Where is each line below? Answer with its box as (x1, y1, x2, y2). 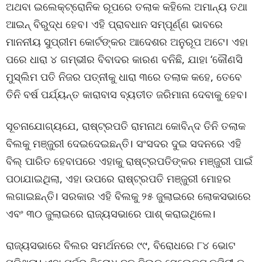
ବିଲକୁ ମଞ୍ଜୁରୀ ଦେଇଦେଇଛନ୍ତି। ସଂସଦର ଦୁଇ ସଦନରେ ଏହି (6, 136, 242, 150)
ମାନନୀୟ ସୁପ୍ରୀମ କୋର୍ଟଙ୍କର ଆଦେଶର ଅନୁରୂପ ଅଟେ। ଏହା (6, 35, 248, 49)
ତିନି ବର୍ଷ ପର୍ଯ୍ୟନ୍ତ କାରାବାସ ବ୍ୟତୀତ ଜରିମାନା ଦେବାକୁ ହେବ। (6, 87, 247, 101)
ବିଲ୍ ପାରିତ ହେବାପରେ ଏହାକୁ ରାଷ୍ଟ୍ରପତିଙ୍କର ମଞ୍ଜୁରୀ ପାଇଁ (6, 154, 253, 168)
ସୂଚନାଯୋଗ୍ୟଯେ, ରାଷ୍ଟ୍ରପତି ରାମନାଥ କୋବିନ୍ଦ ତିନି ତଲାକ (6, 119, 246, 133)
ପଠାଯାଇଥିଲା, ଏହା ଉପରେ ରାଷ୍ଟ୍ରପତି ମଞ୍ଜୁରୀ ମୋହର (6, 171, 231, 185)
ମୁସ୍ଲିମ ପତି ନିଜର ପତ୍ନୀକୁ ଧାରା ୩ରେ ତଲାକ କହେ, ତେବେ (6, 70, 242, 84)
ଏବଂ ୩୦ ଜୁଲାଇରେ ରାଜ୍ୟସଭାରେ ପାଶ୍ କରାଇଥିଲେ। (6, 206, 216, 220)
